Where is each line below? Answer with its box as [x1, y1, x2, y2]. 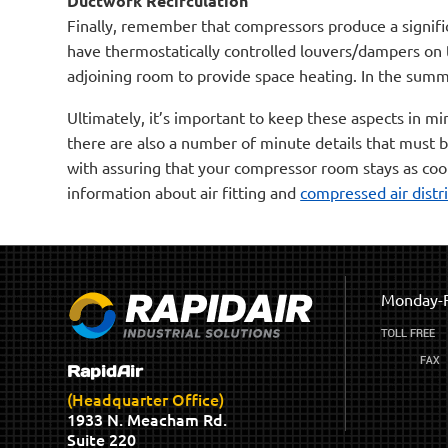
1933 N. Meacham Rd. [67, 407, 228, 430]
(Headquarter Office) [67, 387, 225, 410]
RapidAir [67, 360, 144, 381]
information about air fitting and [67, 182, 301, 202]
